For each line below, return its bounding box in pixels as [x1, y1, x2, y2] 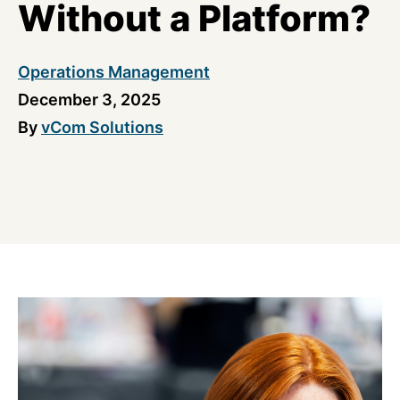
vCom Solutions [41, 118, 163, 137]
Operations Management [18, 62, 210, 81]
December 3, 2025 [18, 90, 161, 109]
